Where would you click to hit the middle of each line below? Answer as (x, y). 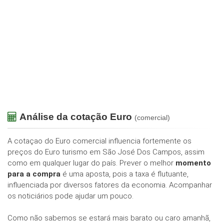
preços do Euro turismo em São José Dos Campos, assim (106, 152)
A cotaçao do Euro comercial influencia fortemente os (99, 141)
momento (193, 163)
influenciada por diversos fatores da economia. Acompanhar (110, 185)
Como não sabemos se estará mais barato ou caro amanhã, (109, 218)
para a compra (34, 174)
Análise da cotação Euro (77, 117)
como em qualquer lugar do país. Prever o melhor (91, 163)
